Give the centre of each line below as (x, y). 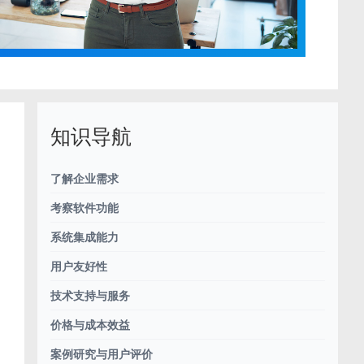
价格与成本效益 (90, 325)
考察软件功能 (84, 208)
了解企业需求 (84, 179)
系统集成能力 (84, 237)
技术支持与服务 (90, 296)
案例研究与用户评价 (102, 354)
